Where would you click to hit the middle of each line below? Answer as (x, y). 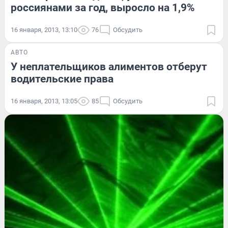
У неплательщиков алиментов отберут (109, 66)
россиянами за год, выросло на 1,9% (103, 7)
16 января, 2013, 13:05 (44, 101)
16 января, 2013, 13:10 (44, 30)
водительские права (62, 79)
